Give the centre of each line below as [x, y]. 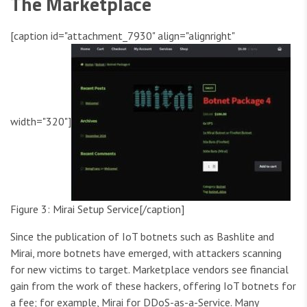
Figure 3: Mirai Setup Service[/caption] [97, 209]
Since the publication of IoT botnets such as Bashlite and [142, 237]
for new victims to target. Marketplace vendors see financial [149, 270]
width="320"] [41, 121]
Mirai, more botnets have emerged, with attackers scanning [146, 253]
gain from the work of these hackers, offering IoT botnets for [153, 286]
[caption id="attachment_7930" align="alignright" [122, 36]
